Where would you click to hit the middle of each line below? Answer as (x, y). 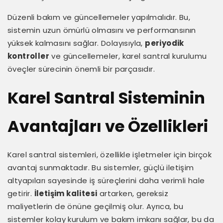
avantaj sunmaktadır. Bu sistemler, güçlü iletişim (101, 167)
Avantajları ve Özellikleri (108, 126)
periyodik (165, 43)
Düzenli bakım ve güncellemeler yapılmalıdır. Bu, (99, 17)
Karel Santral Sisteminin (106, 98)
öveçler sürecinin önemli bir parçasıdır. (81, 69)
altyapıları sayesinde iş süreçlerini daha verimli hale (106, 180)
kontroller (29, 56)
